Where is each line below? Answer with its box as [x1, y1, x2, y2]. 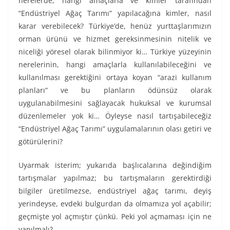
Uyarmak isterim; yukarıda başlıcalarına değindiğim [18, 160, 212, 170]
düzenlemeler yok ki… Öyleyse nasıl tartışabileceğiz [18, 111, 212, 121]
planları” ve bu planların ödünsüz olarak [18, 85, 212, 95]
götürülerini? [18, 137, 63, 147]
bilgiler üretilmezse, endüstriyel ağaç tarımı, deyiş [18, 186, 212, 196]
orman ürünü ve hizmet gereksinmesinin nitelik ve [18, 34, 212, 44]
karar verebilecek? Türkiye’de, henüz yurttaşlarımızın [18, 21, 212, 31]
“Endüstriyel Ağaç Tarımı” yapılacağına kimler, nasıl [18, 8, 212, 18]
